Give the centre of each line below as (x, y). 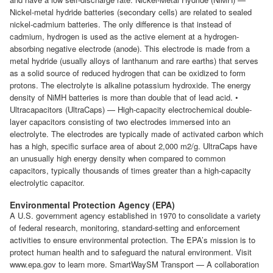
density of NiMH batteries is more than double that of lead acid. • (124, 97)
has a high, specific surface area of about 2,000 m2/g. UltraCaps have (133, 146)
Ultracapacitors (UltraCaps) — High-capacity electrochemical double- (131, 110)
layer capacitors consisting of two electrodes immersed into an (120, 122)
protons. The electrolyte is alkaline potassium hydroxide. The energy (130, 85)
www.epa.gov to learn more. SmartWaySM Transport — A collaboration (134, 264)
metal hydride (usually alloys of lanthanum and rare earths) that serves (134, 61)
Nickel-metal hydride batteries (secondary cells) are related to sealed (131, 12)
